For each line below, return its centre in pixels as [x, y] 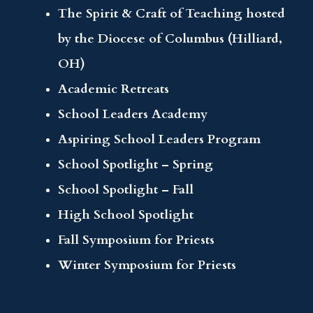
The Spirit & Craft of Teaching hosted [172, 13]
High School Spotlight [126, 214]
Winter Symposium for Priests [147, 265]
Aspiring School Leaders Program [160, 139]
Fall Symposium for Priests [137, 240]
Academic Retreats [114, 89]
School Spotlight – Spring [136, 164]
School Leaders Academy [133, 114]
